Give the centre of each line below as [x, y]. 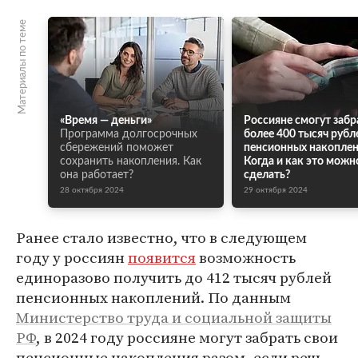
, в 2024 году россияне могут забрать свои [187, 337]
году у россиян [72, 257]
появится [162, 257]
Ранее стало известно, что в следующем [161, 237]
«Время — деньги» [106, 121]
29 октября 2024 [276, 190]
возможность [246, 257]
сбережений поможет [117, 148]
